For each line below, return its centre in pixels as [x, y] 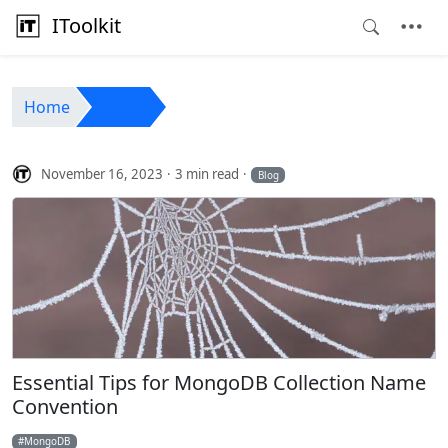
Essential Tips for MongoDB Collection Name [219, 383]
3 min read [207, 173]
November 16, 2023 [102, 173]
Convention [65, 407]
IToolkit [86, 25]
